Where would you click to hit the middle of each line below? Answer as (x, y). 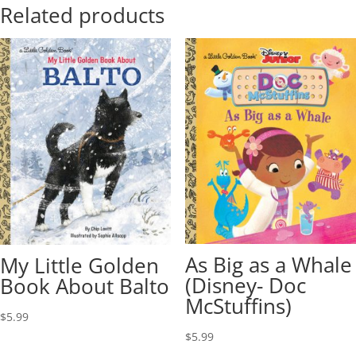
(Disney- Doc (245, 286)
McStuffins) (238, 306)
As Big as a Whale (268, 265)
